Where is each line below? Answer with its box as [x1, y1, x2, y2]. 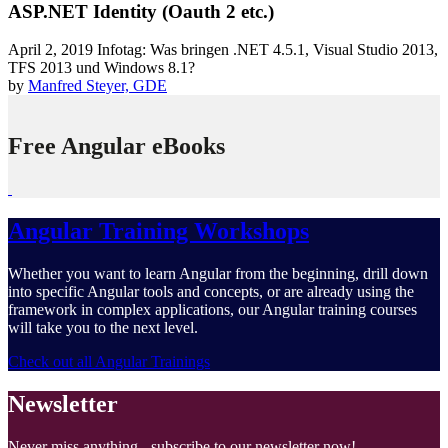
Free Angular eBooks [8, 133, 225, 160]
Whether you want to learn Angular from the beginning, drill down [8, 265, 428, 283]
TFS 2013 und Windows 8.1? [8, 59, 195, 77]
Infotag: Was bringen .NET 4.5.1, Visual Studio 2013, [97, 41, 438, 59]
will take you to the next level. [8, 319, 198, 337]
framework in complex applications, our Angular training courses [8, 301, 417, 319]
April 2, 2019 [8, 41, 97, 59]
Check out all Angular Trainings [8, 353, 210, 371]
